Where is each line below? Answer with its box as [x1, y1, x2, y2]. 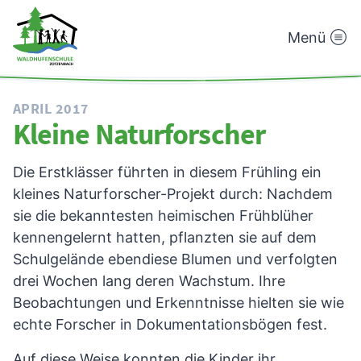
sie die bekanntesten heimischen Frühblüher [13, 206, 313, 224]
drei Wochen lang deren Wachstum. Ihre [13, 272, 285, 289]
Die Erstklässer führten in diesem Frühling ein [13, 163, 322, 180]
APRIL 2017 [13, 98, 89, 118]
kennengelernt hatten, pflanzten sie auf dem [13, 228, 317, 246]
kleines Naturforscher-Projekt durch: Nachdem [13, 185, 333, 202]
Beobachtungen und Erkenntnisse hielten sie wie [13, 293, 344, 311]
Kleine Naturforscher [13, 114, 265, 152]
